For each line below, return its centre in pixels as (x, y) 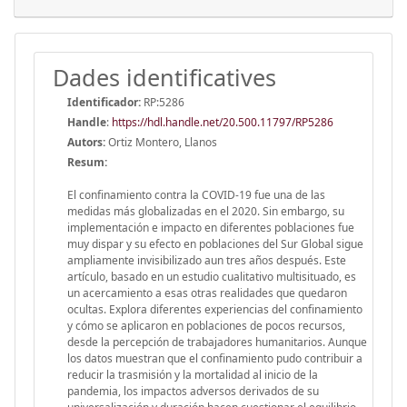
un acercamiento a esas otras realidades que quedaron (207, 293)
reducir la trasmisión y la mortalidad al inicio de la (193, 374)
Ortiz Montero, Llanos (161, 142)
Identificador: (104, 102)
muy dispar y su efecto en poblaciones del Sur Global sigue (215, 243)
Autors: (86, 142)
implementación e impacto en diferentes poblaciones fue (211, 227)
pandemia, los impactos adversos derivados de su (193, 391)
